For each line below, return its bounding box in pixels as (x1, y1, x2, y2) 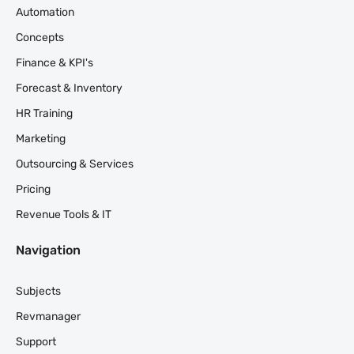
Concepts (16, 31, 64, 44)
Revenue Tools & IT (16, 208, 111, 221)
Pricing (16, 183, 51, 196)
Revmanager (16, 310, 81, 323)
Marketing (16, 132, 66, 145)
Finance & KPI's (16, 56, 93, 70)
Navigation (16, 243, 81, 258)
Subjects (16, 284, 61, 298)
